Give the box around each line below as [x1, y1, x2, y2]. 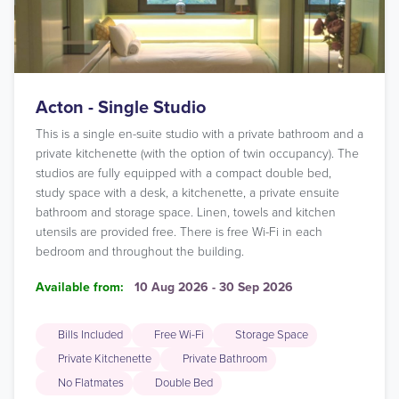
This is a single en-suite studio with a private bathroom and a [36, 126, 363, 142]
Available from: [36, 280, 124, 295]
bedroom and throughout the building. [36, 244, 244, 259]
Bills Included [58, 328, 123, 342]
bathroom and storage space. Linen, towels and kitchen [36, 205, 336, 220]
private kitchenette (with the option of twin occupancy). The [36, 146, 359, 161]
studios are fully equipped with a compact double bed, [36, 166, 331, 181]
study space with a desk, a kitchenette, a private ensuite [36, 185, 339, 200]
